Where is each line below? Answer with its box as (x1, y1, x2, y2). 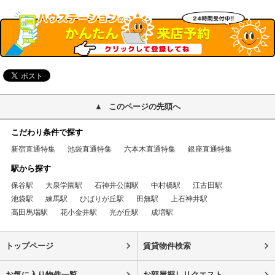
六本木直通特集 (123, 145, 176, 154)
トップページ (5, 241, 53, 251)
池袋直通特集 (67, 145, 112, 154)
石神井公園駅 (94, 181, 139, 190)
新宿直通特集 (10, 145, 55, 154)
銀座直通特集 (187, 145, 232, 154)
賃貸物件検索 (142, 241, 191, 251)
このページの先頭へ (109, 102, 180, 112)
